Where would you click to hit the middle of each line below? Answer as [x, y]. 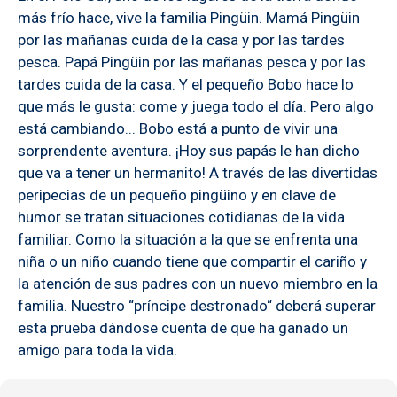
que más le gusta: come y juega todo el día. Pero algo [196, 106]
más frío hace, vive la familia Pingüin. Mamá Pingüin [189, 17]
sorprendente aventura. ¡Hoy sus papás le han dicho [189, 150]
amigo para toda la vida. [97, 350]
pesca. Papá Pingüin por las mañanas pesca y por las [192, 62]
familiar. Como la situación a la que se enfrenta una [188, 239]
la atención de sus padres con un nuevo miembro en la [198, 283]
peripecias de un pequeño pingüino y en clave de [177, 195]
